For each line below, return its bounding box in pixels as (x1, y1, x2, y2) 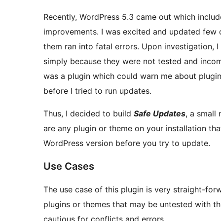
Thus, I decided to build (43, 109, 134, 119)
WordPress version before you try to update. (43, 138, 210, 148)
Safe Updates (134, 109, 185, 119)
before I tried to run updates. (43, 86, 151, 96)
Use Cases (43, 160, 94, 173)
